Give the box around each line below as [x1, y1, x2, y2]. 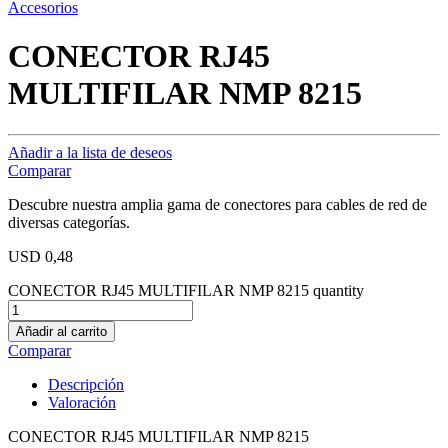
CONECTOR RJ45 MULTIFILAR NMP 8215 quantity [8, 281, 364, 299]
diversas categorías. [8, 213, 130, 231]
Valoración [48, 393, 116, 411]
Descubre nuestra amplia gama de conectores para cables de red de [8, 195, 427, 213]
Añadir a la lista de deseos [8, 143, 172, 161]
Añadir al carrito [16, 323, 107, 339]
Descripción [48, 375, 124, 393]
